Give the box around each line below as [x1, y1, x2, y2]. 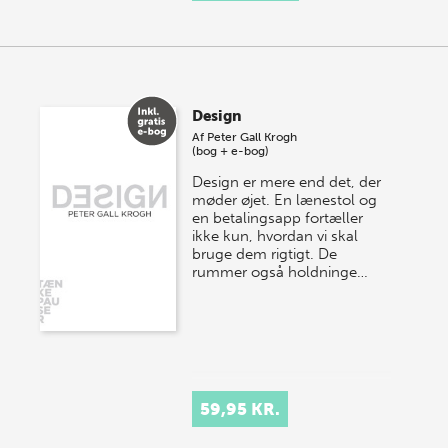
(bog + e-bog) [192, 144, 270, 159]
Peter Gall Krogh [207, 130, 298, 145]
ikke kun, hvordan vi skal [192, 227, 359, 246]
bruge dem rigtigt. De [192, 245, 338, 264]
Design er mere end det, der [192, 173, 382, 192]
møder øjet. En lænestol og [192, 191, 378, 210]
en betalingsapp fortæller [192, 209, 364, 228]
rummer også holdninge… [192, 263, 369, 282]
